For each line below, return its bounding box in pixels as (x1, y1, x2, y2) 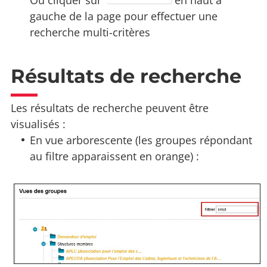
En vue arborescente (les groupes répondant (30, 133, 253, 148)
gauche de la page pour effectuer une (30, 9, 218, 24)
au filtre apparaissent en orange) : (30, 149, 200, 164)
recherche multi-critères (30, 25, 151, 40)
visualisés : (11, 117, 66, 132)
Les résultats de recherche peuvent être (11, 101, 209, 116)
